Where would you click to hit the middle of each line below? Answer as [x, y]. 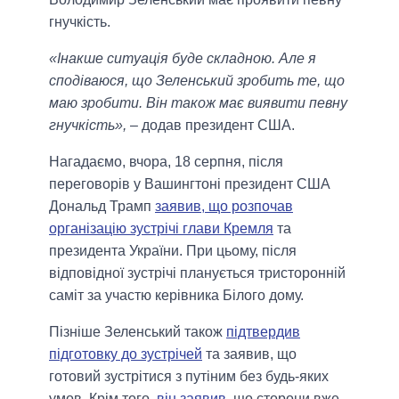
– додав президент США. [211, 126]
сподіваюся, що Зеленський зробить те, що [197, 81]
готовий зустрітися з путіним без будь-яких [189, 377]
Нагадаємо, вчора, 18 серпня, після [166, 162]
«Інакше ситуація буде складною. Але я [183, 59]
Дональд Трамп [102, 207]
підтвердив [263, 332]
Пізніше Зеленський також [138, 332]
